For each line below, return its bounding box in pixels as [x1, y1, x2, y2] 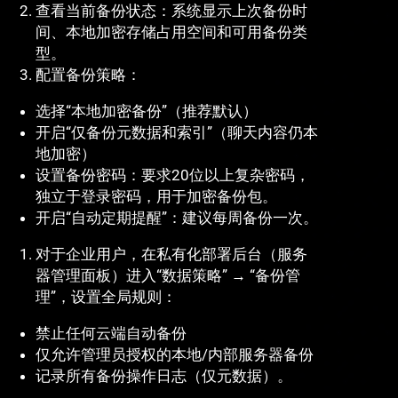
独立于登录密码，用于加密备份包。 [36, 187, 277, 206]
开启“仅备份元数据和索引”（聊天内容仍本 [36, 123, 318, 142]
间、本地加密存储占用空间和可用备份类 [36, 23, 307, 42]
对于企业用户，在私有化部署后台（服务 [36, 245, 307, 264]
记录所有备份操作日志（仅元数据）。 [36, 367, 292, 386]
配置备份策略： [36, 66, 141, 84]
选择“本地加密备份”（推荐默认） [36, 102, 258, 121]
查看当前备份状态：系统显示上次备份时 [36, 2, 307, 20]
